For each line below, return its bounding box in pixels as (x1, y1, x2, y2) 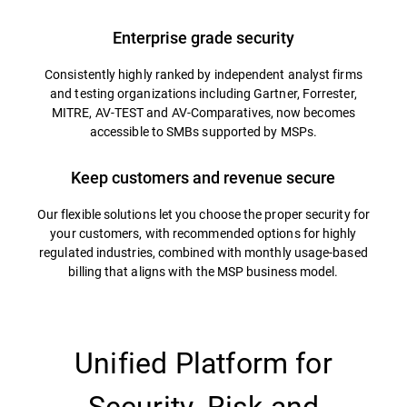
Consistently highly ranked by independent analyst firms (45, 65, 362, 84)
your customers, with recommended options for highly (50, 224, 357, 243)
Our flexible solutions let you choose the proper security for (36, 205, 370, 223)
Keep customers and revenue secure (71, 166, 336, 189)
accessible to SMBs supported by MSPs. (89, 123, 317, 141)
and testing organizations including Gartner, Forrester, (50, 84, 357, 103)
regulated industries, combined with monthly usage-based (39, 243, 368, 262)
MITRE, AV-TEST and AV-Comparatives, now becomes (51, 104, 355, 122)
